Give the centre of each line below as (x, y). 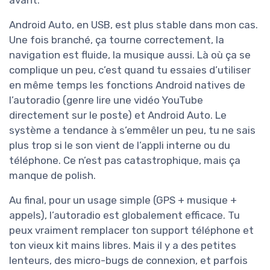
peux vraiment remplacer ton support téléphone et (131, 231)
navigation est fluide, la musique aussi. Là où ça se (130, 55)
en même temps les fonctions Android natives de (127, 85)
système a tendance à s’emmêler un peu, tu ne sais (132, 130)
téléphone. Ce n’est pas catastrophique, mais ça (125, 161)
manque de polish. (52, 176)
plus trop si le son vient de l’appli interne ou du (120, 146)
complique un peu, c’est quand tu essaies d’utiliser (130, 70)
